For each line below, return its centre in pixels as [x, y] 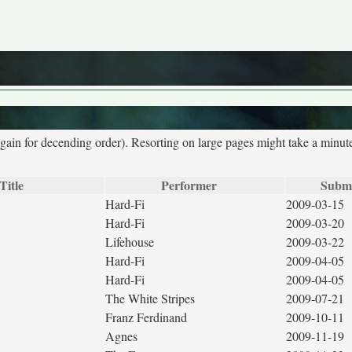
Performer [189, 185]
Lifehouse [130, 242]
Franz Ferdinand [146, 317]
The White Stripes [150, 298]
